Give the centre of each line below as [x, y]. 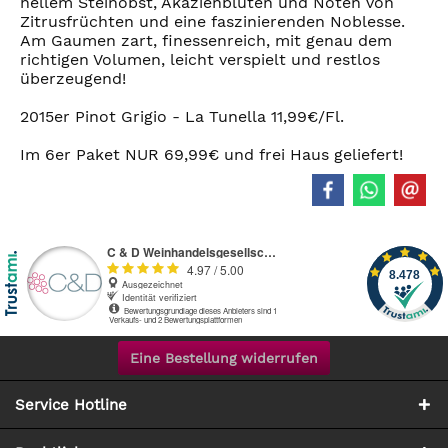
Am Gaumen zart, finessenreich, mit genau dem [206, 41]
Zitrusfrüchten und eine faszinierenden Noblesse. [212, 22]
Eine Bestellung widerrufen [224, 358]
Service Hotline [71, 405]
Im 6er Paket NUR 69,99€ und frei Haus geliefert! [211, 155]
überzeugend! [73, 79]
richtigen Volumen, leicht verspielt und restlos [200, 60]
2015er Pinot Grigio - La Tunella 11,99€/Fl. [182, 117]
